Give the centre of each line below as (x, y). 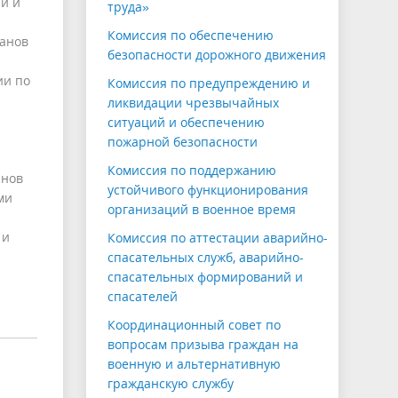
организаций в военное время (202, 210)
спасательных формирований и (205, 277)
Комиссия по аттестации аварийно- (218, 238)
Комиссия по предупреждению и (209, 84)
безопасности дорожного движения (217, 55)
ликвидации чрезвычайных (193, 103)
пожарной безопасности (183, 142)
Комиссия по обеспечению (191, 36)
